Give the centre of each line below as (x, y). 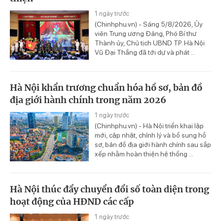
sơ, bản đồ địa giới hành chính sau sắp (153, 145)
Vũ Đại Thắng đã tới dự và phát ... (145, 53)
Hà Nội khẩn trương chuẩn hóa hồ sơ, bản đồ (106, 88)
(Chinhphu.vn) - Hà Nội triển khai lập (149, 126)
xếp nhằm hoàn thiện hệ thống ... (144, 154)
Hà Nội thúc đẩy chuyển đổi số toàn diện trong (110, 189)
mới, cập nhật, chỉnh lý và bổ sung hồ (150, 135)
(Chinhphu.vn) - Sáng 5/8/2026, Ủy (149, 24)
